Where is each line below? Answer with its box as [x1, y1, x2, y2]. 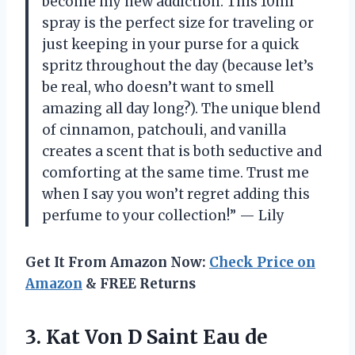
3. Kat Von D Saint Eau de [25, 325, 268, 350]
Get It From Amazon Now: [25, 254, 209, 272]
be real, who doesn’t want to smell [42, 78, 274, 97]
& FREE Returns [82, 275, 196, 293]
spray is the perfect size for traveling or [42, 14, 314, 32]
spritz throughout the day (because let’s [42, 57, 314, 75]
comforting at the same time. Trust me [42, 164, 309, 182]
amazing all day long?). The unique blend [42, 100, 320, 118]
